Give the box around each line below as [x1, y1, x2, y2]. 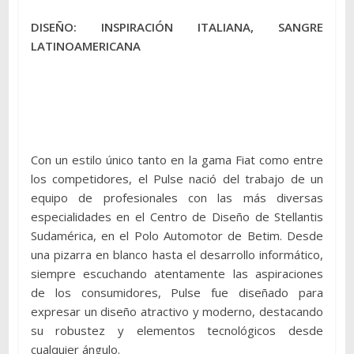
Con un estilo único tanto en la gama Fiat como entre [30, 151, 324, 168]
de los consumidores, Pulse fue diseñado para [30, 284, 324, 300]
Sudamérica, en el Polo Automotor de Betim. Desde [30, 227, 324, 243]
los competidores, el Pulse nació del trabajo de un [30, 170, 324, 186]
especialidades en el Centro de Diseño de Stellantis [30, 208, 324, 224]
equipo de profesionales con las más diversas [30, 189, 324, 205]
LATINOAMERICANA [30, 37, 141, 54]
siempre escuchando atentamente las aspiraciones [30, 265, 324, 281]
